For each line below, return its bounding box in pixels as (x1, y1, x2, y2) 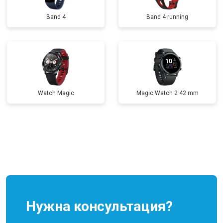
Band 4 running (146, 13, 188, 20)
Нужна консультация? (26, 198, 173, 215)
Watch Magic (37, 90, 74, 97)
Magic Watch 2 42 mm (136, 90, 199, 97)
